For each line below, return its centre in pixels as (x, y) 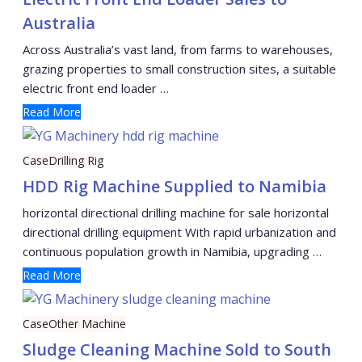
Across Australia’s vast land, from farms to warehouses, (178, 49)
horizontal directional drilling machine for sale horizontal (176, 212)
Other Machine (87, 323)
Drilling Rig (76, 160)
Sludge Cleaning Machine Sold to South (177, 349)
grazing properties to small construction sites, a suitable (179, 68)
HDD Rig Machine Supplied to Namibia (175, 186)
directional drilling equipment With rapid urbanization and (179, 232)
